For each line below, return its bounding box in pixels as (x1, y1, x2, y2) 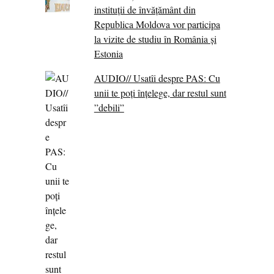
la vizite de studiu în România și (94, 32, 217, 45)
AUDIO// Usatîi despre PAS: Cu (94, 71, 220, 84)
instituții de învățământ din (94, 2, 196, 16)
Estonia (94, 46, 123, 60)
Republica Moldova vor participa (94, 17, 220, 31)
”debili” (94, 100, 124, 114)
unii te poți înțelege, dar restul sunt (94, 86, 226, 99)
